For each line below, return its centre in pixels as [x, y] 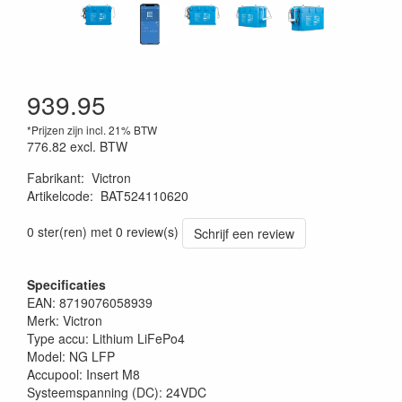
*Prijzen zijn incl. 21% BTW [92, 130]
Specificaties [66, 284]
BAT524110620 [144, 196]
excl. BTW [99, 146]
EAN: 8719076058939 [90, 302]
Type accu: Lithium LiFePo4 [106, 338]
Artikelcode [58, 196]
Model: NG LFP [71, 356]
